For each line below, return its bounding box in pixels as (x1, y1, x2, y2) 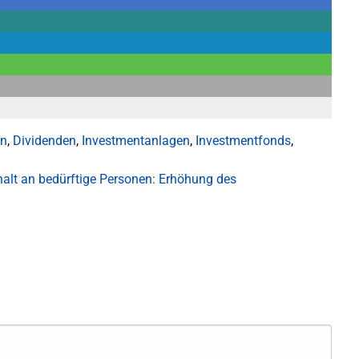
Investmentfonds (196, 133, 291, 148)
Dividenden (13, 133, 76, 148)
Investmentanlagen (82, 133, 190, 148)
